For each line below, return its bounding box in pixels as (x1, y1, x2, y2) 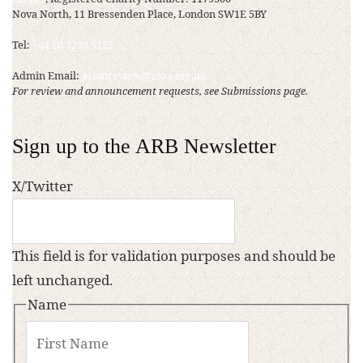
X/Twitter (12, 176, 73, 195)
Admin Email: (12, 68, 82, 83)
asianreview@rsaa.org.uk (82, 68, 206, 83)
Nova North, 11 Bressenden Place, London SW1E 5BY (12, 6, 267, 21)
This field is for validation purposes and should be (12, 246, 335, 265)
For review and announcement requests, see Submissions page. (12, 83, 308, 99)
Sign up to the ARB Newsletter (12, 134, 276, 158)
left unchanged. (12, 270, 113, 289)
